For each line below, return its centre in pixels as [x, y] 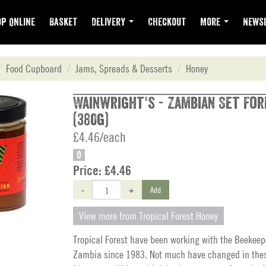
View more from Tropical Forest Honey [148, 216]
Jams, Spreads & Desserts [124, 69]
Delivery [110, 22]
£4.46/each [99, 137]
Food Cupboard [34, 69]
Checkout [167, 22]
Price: [89, 170]
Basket [63, 22]
